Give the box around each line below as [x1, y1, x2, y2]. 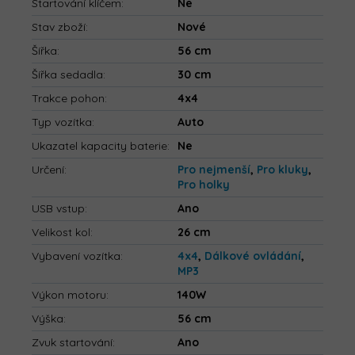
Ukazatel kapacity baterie [32, 139, 167, 154]
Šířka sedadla [32, 67, 103, 82]
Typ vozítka [32, 115, 92, 130]
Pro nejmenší [177, 162, 250, 177]
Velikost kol [32, 225, 90, 240]
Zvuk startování [32, 335, 113, 350]
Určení [32, 162, 64, 177]
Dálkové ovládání [204, 249, 301, 264]
